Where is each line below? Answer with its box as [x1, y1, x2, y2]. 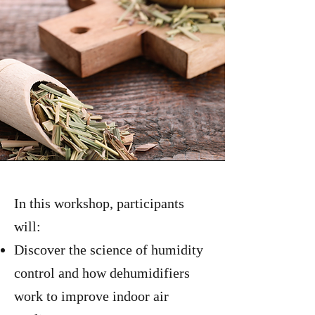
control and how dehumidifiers [14, 265, 190, 281]
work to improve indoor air [14, 288, 169, 304]
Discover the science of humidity [14, 242, 203, 257]
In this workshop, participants [14, 195, 184, 211]
